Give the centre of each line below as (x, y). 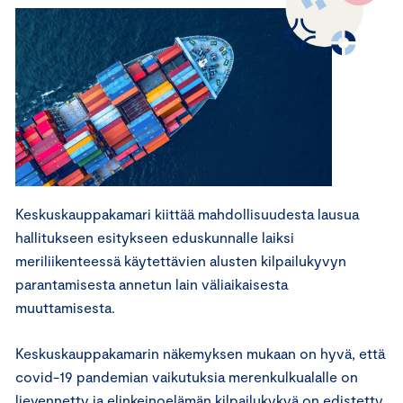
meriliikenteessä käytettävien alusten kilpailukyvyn (181, 260)
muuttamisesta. (65, 307)
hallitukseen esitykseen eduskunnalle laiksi (155, 237)
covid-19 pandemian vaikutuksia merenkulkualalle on (187, 376)
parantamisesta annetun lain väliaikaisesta (152, 283)
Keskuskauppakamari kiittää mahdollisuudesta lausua (187, 213)
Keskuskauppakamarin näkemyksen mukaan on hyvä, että (200, 353)
